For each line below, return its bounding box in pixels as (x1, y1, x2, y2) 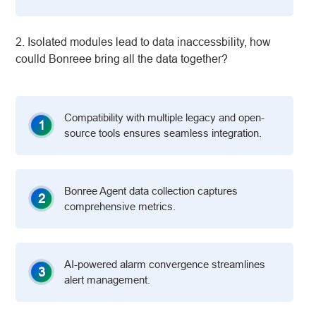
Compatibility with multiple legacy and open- (64, 111, 265, 123)
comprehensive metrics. (64, 200, 176, 212)
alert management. (64, 273, 151, 286)
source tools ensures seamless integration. (64, 126, 262, 139)
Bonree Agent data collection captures (64, 184, 238, 197)
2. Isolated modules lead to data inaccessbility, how (16, 35, 272, 48)
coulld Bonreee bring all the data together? (16, 51, 229, 65)
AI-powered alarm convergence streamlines (64, 257, 266, 270)
